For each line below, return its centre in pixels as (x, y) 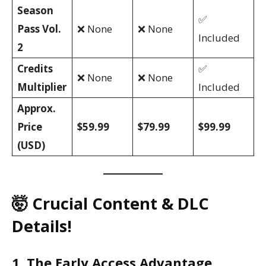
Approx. (37, 108)
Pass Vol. (39, 28)
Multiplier (42, 87)
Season (35, 10)
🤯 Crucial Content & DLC (110, 204)
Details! (42, 226)
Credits (35, 68)
